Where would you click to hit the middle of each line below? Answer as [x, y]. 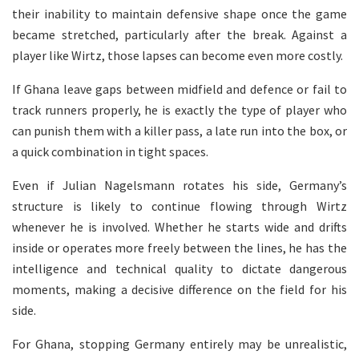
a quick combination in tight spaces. [110, 151]
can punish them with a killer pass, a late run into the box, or [179, 130]
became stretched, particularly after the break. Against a [179, 34]
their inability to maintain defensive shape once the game [179, 13]
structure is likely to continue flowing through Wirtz [179, 206]
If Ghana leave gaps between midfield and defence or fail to [179, 89]
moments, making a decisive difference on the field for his [179, 289]
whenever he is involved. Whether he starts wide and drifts [179, 226]
